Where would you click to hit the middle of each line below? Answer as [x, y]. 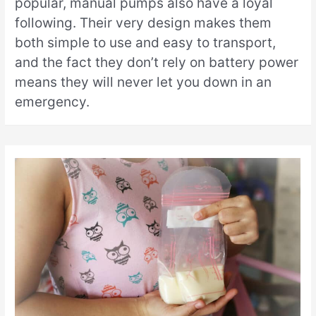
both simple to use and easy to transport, [146, 43]
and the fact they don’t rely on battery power [157, 63]
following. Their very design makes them [144, 23]
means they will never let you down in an [144, 83]
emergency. [53, 102]
